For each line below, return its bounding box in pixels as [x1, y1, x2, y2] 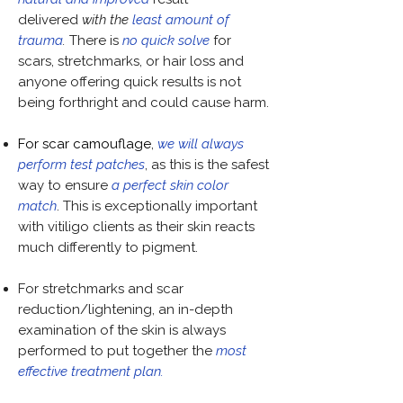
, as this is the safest [145, 157, 269, 173]
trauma [18, 32, 63, 49]
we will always [157, 136, 244, 152]
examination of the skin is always [18, 322, 226, 338]
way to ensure [18, 177, 112, 193]
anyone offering [18, 74, 123, 90]
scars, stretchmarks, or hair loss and [18, 53, 244, 69]
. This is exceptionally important [57, 198, 257, 214]
